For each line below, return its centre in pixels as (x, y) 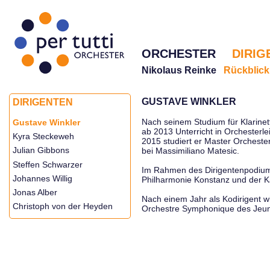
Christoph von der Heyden (63, 206)
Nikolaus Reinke (179, 70)
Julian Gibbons (41, 150)
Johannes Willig (42, 178)
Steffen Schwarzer (48, 164)
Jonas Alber (35, 192)
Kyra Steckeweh (43, 137)
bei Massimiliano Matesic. (190, 150)
